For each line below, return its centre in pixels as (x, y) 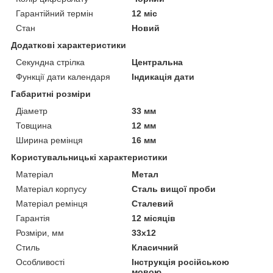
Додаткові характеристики (69, 45)
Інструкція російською (181, 262)
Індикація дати (163, 76)
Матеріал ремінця (52, 203)
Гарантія (33, 218)
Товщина (34, 125)
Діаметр (32, 111)
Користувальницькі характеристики (89, 157)
